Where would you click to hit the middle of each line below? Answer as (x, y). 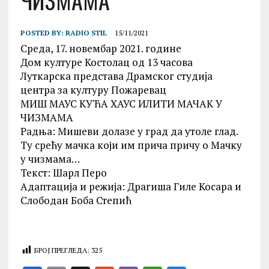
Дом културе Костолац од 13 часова (106, 62)
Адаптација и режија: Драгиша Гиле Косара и (131, 186)
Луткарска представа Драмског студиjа (116, 76)
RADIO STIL (86, 33)
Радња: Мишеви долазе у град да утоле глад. (129, 131)
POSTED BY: (43, 33)
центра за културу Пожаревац (93, 90)
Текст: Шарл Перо (63, 173)
